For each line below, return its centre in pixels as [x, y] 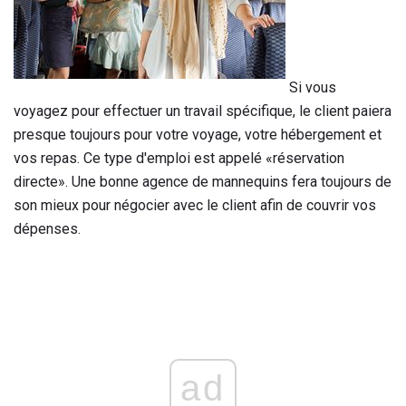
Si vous [311, 87]
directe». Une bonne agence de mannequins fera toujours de [203, 181]
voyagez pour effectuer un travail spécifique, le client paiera [203, 111]
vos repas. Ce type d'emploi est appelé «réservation [179, 158]
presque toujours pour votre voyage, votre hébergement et [198, 134]
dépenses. [47, 228]
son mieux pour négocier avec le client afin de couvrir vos [195, 205]
